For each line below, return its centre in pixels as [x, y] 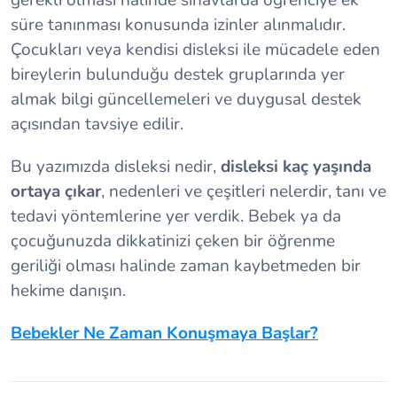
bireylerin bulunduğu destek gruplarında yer [178, 74]
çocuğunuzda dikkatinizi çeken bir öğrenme [173, 241]
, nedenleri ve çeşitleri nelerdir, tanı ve [244, 191]
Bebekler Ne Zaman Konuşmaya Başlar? [164, 333]
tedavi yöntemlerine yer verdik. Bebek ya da [176, 216]
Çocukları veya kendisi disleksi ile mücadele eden [195, 49]
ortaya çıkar [56, 191]
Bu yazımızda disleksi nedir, [116, 166]
